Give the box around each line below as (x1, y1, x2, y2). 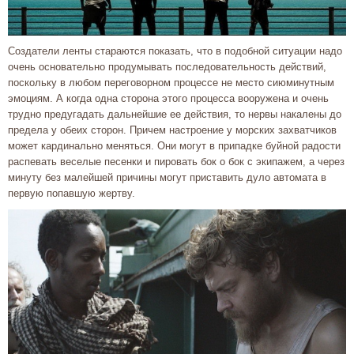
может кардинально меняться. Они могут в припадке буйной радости (8, 139, 341, 152)
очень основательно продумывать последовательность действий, (8, 60, 326, 73)
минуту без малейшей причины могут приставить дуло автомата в (8, 171, 326, 183)
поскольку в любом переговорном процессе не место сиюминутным (8, 76, 334, 88)
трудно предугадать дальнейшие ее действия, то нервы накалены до (8, 107, 341, 120)
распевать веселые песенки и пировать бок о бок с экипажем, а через (8, 155, 345, 168)
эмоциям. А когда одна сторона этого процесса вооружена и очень (8, 92, 329, 104)
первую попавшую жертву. (8, 186, 135, 199)
